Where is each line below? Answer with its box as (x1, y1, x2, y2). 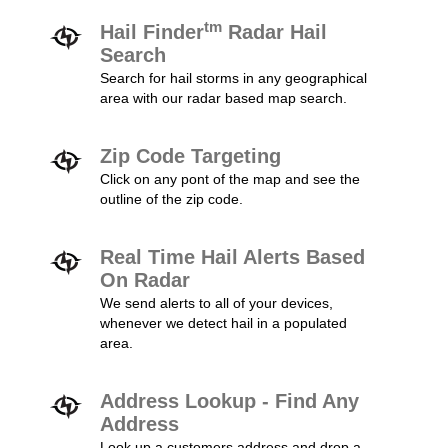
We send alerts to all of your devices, (100, 295, 333, 311)
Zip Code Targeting (100, 145, 281, 167)
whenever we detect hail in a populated (100, 315, 347, 331)
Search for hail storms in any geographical (100, 70, 367, 86)
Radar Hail (222, 21, 327, 43)
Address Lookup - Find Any (100, 390, 359, 412)
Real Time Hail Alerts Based (100, 246, 365, 268)
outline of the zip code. (100, 191, 243, 207)
